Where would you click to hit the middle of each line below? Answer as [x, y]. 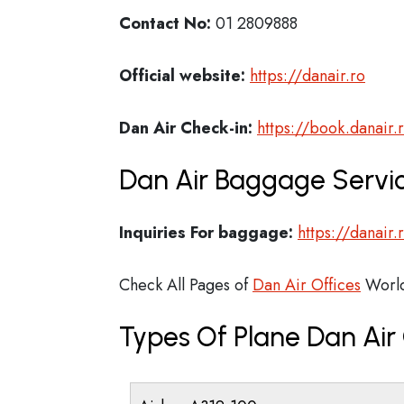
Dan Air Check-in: [186, 128]
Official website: [182, 76]
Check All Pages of [186, 285]
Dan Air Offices [307, 285]
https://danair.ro [308, 76]
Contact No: [165, 23]
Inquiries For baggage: [206, 233]
